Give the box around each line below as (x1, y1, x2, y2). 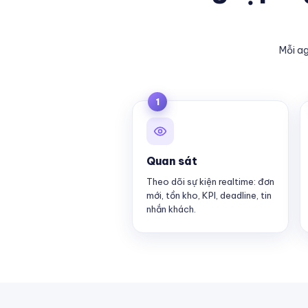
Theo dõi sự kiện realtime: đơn (146, 176, 274, 187)
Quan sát (146, 154, 197, 168)
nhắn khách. (146, 203, 196, 214)
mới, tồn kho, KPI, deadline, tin (146, 190, 272, 201)
